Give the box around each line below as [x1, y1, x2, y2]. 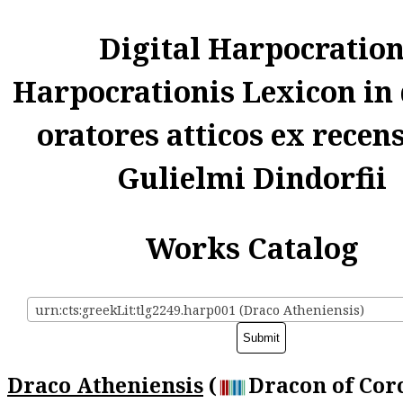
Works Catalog [145, 228, 359, 267]
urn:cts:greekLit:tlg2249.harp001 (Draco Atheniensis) [35, 301, 364, 319]
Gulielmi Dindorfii [117, 158, 387, 197]
